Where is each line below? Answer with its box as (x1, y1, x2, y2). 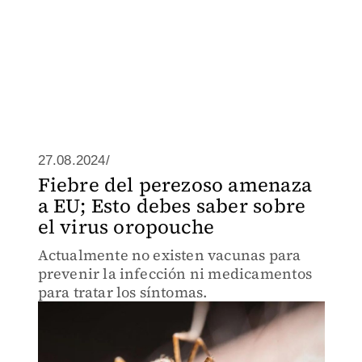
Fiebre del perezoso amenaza (37, 171, 312, 198)
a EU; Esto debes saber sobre (37, 192, 306, 219)
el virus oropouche (37, 213, 215, 240)
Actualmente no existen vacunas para (37, 245, 301, 265)
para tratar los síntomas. (37, 282, 208, 302)
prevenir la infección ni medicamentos (37, 263, 312, 284)
